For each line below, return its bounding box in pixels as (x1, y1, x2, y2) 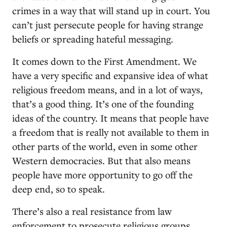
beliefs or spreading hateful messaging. (12, 32, 173, 45)
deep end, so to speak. (12, 182, 107, 195)
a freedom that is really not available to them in (12, 125, 209, 138)
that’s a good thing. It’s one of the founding (12, 97, 194, 110)
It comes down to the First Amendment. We (12, 54, 197, 67)
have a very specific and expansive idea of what (12, 68, 208, 82)
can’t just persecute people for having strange (12, 18, 203, 31)
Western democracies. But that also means (12, 154, 191, 167)
